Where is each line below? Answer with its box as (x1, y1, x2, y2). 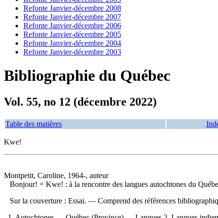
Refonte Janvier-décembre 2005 (23, 30, 121, 38)
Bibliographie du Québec (4, 67, 170, 85)
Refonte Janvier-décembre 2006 (23, 21, 121, 30)
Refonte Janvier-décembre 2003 (23, 48, 121, 56)
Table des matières (5, 119, 62, 128)
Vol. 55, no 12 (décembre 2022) (4, 95, 157, 108)
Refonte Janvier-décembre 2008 (23, 4, 121, 12)
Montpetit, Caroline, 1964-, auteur (4, 171, 109, 180)
